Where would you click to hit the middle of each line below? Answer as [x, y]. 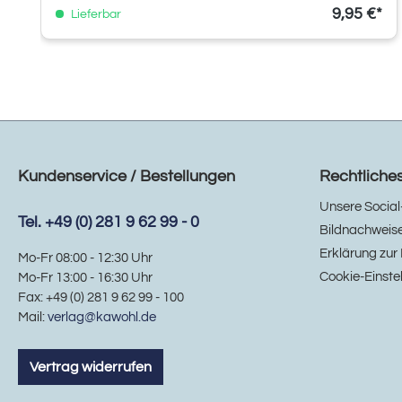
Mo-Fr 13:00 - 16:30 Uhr [85, 278]
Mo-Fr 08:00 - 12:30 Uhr [85, 258]
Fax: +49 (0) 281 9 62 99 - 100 [101, 298]
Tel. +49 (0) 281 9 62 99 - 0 [109, 223]
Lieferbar [95, 14]
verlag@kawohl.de [102, 318]
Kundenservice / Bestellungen [127, 177]
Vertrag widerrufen [91, 367]
